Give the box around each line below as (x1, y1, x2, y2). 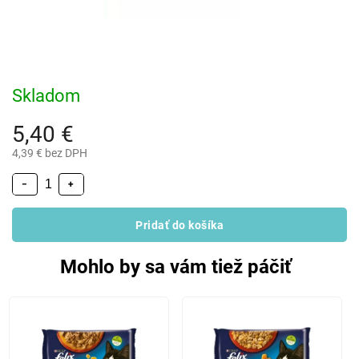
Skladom (12, 86, 80, 106)
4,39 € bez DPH (12, 147, 87, 159)
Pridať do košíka (135, 218, 224, 232)
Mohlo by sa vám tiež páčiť (59, 256, 292, 278)
